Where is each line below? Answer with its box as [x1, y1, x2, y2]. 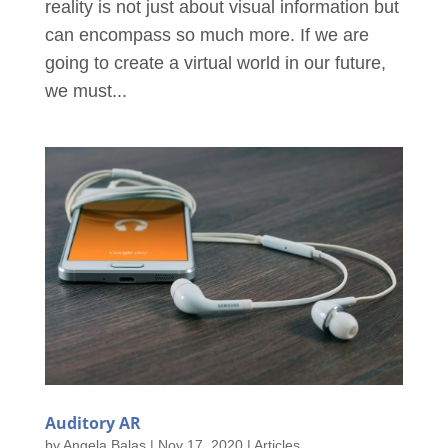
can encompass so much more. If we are [44, 24, 369, 45]
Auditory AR [44, 411, 141, 434]
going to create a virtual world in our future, [44, 52, 386, 73]
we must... [44, 80, 127, 101]
